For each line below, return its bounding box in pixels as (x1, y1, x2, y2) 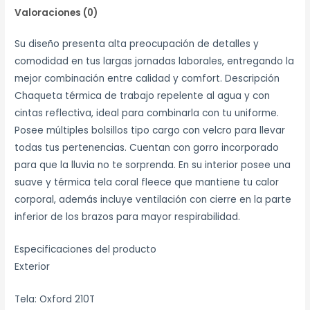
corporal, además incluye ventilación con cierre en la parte (15, 193, 292, 207)
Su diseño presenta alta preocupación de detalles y (15, 37, 259, 51)
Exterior (15, 259, 51, 273)
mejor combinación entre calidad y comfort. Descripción (15, 72, 280, 86)
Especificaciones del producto (15, 242, 157, 256)
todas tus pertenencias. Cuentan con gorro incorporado (15, 141, 280, 155)
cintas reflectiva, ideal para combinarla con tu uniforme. (15, 107, 280, 120)
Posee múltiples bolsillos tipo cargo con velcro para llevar (15, 124, 286, 138)
